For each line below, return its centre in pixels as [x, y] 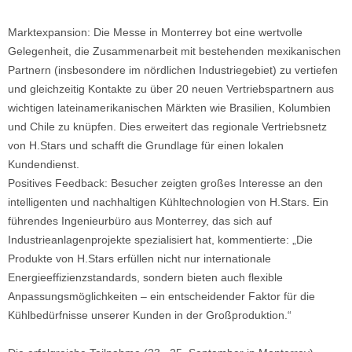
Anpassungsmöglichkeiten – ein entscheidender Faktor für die [161, 297]
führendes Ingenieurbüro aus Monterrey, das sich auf [140, 221]
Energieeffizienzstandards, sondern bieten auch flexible [145, 278]
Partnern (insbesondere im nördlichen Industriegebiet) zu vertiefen [173, 70]
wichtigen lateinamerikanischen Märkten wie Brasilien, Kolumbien [169, 108]
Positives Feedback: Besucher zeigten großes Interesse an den [165, 183]
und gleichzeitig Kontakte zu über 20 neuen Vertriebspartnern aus [171, 89]
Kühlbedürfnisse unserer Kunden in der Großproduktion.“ [150, 315]
